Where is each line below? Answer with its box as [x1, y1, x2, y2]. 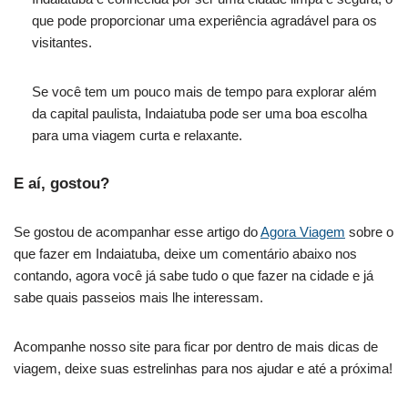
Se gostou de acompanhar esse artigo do [14, 224, 260, 240]
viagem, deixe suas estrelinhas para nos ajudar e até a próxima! [14, 361, 393, 377]
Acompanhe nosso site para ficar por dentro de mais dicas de [14, 339, 378, 355]
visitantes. [32, 35, 92, 51]
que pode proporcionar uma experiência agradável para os [32, 13, 377, 29]
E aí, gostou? [14, 175, 109, 193]
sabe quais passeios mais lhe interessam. [14, 290, 263, 306]
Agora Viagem [260, 224, 345, 240]
